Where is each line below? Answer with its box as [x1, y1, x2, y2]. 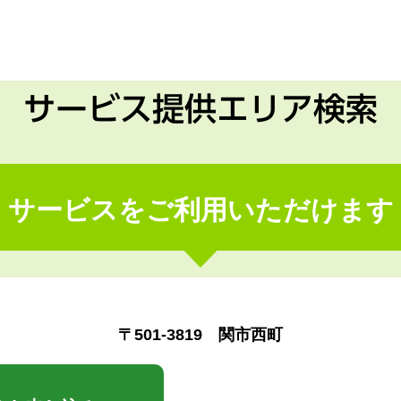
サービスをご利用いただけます [7, 195, 394, 225]
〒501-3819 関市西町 [118, 326, 283, 344]
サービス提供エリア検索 [23, 92, 378, 124]
